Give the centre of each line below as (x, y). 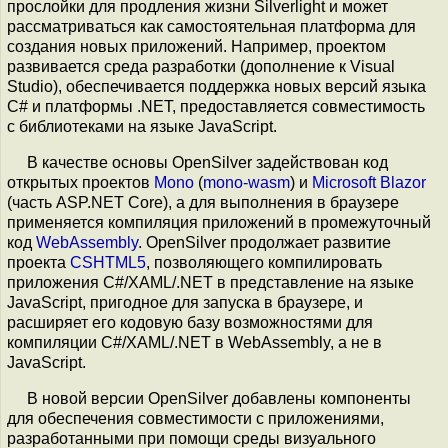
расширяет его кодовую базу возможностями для (190, 322)
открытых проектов (80, 182)
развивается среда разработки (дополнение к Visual (201, 66)
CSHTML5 (108, 262)
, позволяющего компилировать (264, 262)
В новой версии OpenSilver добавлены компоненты (219, 398)
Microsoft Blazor (369, 182)
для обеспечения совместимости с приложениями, (195, 418)
